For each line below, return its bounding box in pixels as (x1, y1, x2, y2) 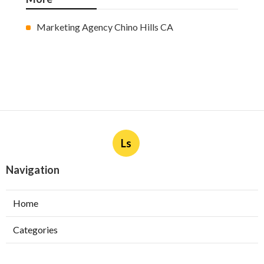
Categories (13, 224, 58, 236)
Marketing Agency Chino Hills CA (37, 21, 173, 33)
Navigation (6, 163, 60, 177)
